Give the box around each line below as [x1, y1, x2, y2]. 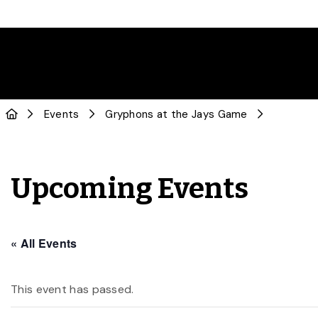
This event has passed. [11, 282, 134, 297]
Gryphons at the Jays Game [105, 107, 248, 121]
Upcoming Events [11, 172, 249, 206]
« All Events [11, 235, 77, 251]
